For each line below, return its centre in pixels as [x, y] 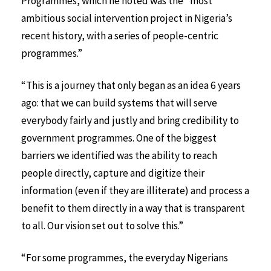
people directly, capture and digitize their [113, 173]
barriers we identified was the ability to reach [119, 156]
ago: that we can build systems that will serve [119, 103]
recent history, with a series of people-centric [120, 36]
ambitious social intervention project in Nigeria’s [127, 18]
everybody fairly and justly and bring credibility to [130, 121]
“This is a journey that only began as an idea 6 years [131, 86]
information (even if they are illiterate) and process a [135, 191]
